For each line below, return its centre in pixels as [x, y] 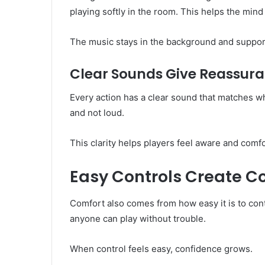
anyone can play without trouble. [138, 218]
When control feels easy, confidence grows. [161, 248]
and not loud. [97, 113]
